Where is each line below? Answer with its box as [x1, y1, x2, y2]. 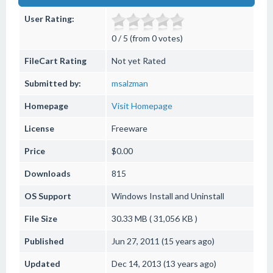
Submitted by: [24, 78, 81, 88]
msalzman [112, 78, 148, 88]
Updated [24, 258, 60, 269]
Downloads [24, 168, 71, 179]
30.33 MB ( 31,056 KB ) [112, 213, 197, 224]
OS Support [24, 191, 71, 201]
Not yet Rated [112, 55, 166, 66]
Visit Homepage [112, 101, 172, 111]
